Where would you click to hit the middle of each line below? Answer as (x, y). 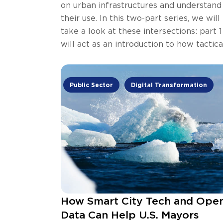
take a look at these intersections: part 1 (141, 31)
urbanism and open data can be (124, 56)
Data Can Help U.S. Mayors (130, 215)
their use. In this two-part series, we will (140, 18)
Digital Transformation (169, 85)
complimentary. (92, 69)
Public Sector (92, 85)
